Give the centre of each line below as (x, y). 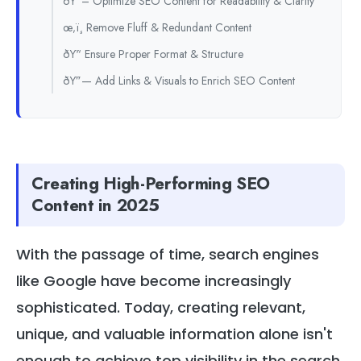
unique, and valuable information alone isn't (174, 334)
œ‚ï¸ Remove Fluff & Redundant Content (157, 27)
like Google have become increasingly (154, 280)
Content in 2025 (95, 205)
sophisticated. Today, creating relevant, (161, 307)
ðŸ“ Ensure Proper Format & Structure (153, 54)
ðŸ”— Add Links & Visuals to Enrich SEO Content (179, 80)
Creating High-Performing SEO (151, 183)
